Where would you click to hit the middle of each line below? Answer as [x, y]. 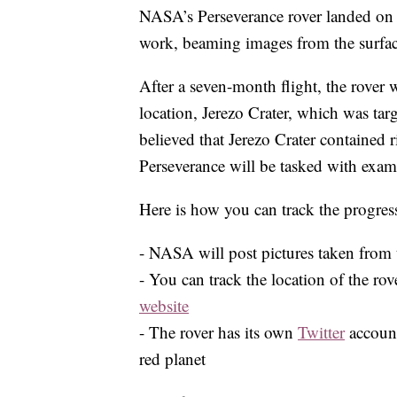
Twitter [321, 332]
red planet [172, 359]
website [164, 306]
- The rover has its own [218, 332]
